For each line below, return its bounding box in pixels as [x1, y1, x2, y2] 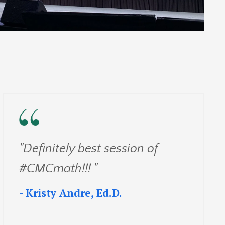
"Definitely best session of [19, 141, 157, 156]
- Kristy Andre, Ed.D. [19, 185, 122, 200]
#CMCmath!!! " [19, 161, 97, 176]
